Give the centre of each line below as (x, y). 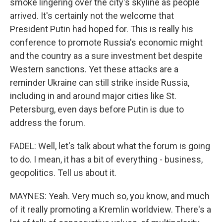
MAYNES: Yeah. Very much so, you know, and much (110, 196)
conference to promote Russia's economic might (106, 43)
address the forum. (48, 123)
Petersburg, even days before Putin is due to (97, 110)
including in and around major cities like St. (93, 96)
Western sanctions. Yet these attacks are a (94, 69)
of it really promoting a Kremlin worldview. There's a (111, 210)
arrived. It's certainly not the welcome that (92, 16)
